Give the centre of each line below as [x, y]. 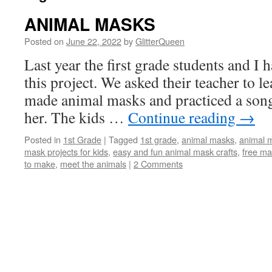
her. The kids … [76, 117]
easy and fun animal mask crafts [175, 151]
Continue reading [184, 117]
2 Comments [158, 164]
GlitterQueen [160, 41]
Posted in [42, 139]
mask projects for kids [66, 151]
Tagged [123, 139]
